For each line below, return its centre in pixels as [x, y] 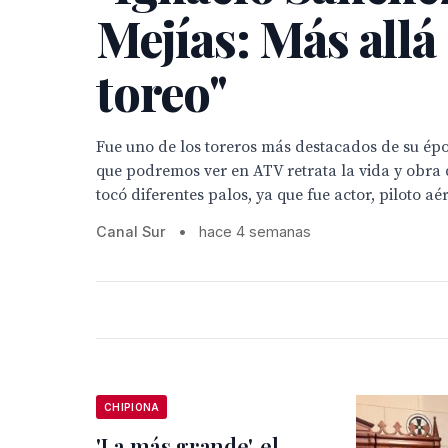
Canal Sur [131, 232]
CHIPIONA [132, 407]
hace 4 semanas [255, 232]
